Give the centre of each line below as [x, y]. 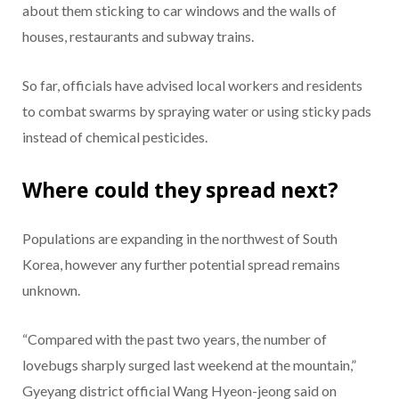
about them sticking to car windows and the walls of [179, 11]
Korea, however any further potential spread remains [181, 264]
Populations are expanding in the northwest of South [180, 238]
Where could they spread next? [180, 189]
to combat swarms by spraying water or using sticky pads [197, 111]
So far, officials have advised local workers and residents [192, 85]
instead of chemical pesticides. [115, 137]
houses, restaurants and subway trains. [138, 37]
